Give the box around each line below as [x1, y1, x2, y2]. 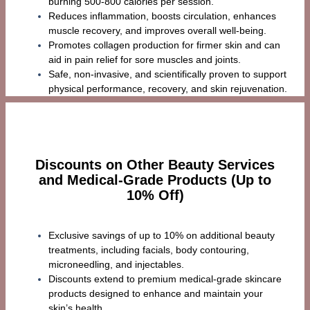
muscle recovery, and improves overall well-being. [48, 25, 266, 37]
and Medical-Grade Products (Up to [39, 172, 271, 188]
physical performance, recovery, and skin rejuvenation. [48, 83, 287, 95]
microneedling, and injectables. [48, 258, 184, 270]
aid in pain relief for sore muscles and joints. [48, 54, 241, 66]
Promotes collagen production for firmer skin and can [48, 39, 280, 51]
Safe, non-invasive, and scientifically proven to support [48, 69, 286, 80]
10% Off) [126, 187, 184, 203]
